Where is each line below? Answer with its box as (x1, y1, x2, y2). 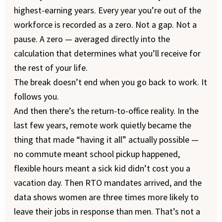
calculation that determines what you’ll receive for (13, 48, 201, 59)
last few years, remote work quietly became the (13, 119, 191, 131)
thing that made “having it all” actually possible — (13, 134, 199, 145)
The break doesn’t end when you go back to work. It (13, 76, 207, 88)
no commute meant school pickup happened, (13, 148, 180, 160)
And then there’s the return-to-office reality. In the (13, 105, 199, 116)
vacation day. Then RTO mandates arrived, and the (13, 177, 202, 188)
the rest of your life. (13, 62, 88, 73)
